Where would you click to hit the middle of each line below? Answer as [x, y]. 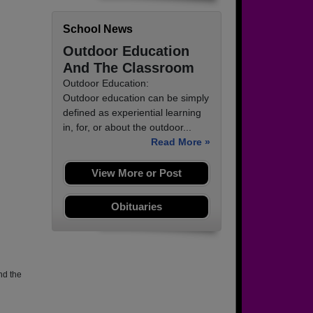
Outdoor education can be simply [136, 98]
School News [98, 29]
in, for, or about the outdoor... [127, 128]
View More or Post [137, 173]
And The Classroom [129, 68]
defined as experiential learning [132, 113]
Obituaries [137, 207]
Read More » [181, 142]
